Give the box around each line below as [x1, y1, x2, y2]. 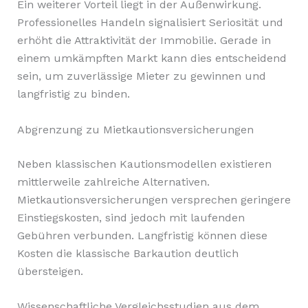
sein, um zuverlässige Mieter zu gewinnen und [16, 69, 266, 83]
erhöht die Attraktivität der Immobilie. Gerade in [16, 34, 271, 47]
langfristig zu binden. [16, 87, 130, 101]
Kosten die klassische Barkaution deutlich [16, 246, 239, 260]
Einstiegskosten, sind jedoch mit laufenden [16, 210, 245, 224]
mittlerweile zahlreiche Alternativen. [16, 175, 210, 188]
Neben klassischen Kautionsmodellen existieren [16, 157, 272, 170]
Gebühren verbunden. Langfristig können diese [16, 228, 267, 242]
